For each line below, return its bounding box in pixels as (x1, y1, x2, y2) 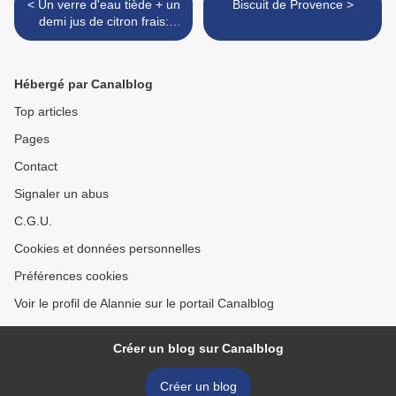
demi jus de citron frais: (38, 14, 169, 29)
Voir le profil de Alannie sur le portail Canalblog (14, 296, 274, 311)
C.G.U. (14, 214, 52, 229)
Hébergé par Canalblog (14, 77, 153, 92)
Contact (14, 159, 57, 174)
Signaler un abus (14, 187, 109, 202)
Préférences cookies (14, 269, 128, 284)
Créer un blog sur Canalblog (112, 341, 284, 356)
